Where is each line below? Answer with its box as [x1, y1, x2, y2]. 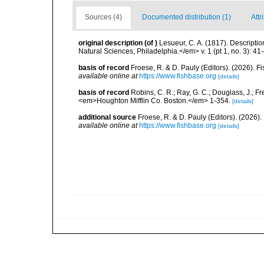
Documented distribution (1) [142, 13, 231, 21]
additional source [78, 113, 136, 121]
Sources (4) [85, 13, 122, 21]
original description [78, 39, 143, 47]
